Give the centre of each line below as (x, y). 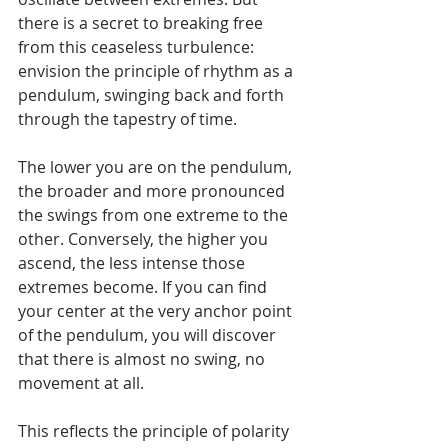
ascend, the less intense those (133, 263)
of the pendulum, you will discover (149, 335)
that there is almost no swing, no (143, 359)
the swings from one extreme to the (155, 215)
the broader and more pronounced (153, 191)
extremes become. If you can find (144, 287)
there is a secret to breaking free (142, 23)
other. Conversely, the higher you (145, 239)
